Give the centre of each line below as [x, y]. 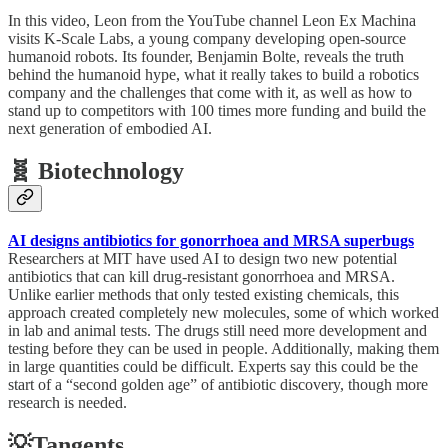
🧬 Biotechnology [96, 170]
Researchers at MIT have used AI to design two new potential [202, 258]
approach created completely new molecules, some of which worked [223, 312]
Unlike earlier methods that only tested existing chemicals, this [203, 294]
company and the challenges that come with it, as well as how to [210, 92]
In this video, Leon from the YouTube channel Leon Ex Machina [212, 20]
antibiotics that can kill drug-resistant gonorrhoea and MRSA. [201, 276]
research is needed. [67, 402]
